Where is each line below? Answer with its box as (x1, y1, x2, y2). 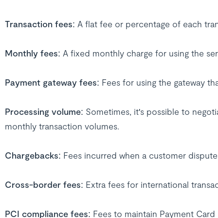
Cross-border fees (4, 179, 81, 190)
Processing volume (4, 106, 81, 117)
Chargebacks (4, 150, 58, 161)
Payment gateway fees (4, 77, 97, 88)
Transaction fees (4, 18, 73, 29)
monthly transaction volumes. (4, 121, 119, 131)
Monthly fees (4, 48, 58, 58)
